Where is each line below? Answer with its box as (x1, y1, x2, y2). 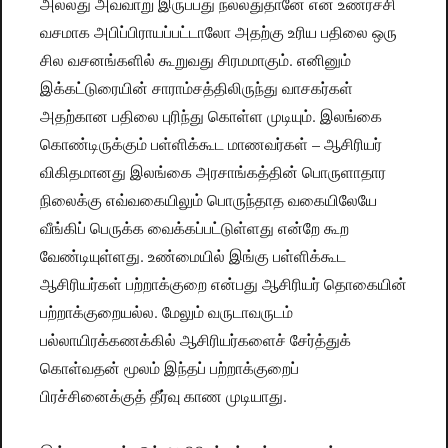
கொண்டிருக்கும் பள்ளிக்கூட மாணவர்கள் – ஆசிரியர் (40, 133, 383, 155)
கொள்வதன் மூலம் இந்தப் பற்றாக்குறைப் (40, 357, 300, 379)
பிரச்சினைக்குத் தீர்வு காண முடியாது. (40, 385, 288, 407)
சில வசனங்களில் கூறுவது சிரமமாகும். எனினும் (40, 49, 352, 71)
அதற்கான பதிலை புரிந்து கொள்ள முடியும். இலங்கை (40, 105, 383, 127)
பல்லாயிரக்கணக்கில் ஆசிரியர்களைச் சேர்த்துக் (40, 329, 352, 351)
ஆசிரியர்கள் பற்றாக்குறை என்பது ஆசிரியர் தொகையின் (40, 273, 408, 295)
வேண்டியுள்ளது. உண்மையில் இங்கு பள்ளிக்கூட (40, 245, 347, 267)
